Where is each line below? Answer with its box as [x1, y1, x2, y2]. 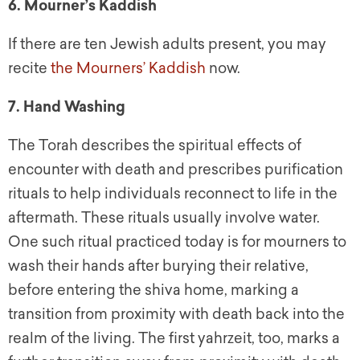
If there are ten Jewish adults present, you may [8, 35, 326, 54]
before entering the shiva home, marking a [8, 281, 299, 300]
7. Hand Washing [8, 98, 125, 117]
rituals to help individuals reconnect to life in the [8, 185, 337, 203]
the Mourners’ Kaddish [51, 59, 206, 78]
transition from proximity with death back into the [8, 305, 345, 324]
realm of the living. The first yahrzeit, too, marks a [8, 329, 340, 348]
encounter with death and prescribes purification [8, 161, 343, 179]
